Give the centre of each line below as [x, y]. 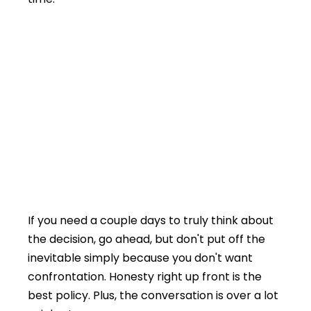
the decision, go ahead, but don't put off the [146, 239]
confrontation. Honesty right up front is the [145, 276]
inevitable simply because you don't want [140, 258]
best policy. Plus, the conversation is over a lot [153, 295]
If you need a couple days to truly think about [151, 220]
